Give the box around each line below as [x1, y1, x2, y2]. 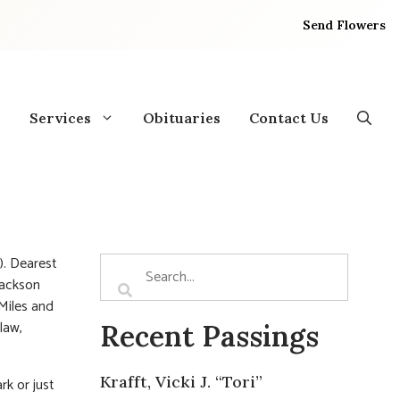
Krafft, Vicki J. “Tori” [100, 371, 262, 392]
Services [29, 108, 91, 127]
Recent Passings [100, 317, 319, 354]
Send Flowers [303, 16, 387, 33]
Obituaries [143, 108, 221, 127]
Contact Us [249, 108, 329, 127]
